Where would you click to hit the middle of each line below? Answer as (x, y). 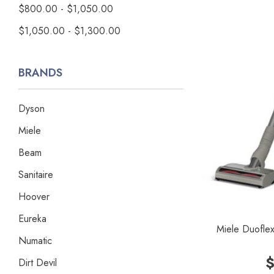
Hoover (34, 197)
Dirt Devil (38, 263)
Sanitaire (36, 175)
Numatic (35, 241)
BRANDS (40, 73)
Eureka (32, 219)
